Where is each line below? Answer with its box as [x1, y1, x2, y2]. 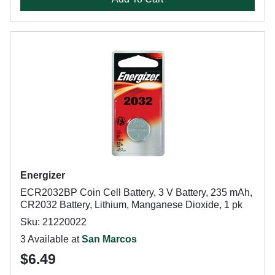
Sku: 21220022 [20, 217, 87, 227]
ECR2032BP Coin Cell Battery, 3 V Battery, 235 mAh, [20, 187, 252, 198]
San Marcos [82, 234, 137, 244]
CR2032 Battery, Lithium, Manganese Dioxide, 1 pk [20, 199, 242, 210]
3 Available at [20, 234, 82, 244]
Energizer [20, 170, 65, 180]
